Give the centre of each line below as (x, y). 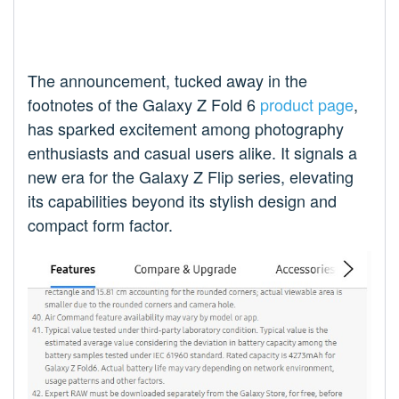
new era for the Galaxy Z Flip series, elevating (191, 177)
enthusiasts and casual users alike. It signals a (192, 153)
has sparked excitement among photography (186, 129)
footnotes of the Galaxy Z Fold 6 (144, 105)
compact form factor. (100, 225)
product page (307, 105)
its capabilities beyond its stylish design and (182, 201)
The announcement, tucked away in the (167, 81)
